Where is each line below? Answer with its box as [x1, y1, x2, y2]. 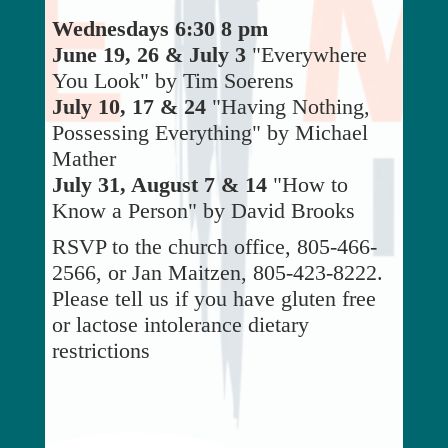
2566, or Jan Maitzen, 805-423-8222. [51, 260, 383, 286]
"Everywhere [245, 42, 367, 68]
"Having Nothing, [205, 94, 370, 120]
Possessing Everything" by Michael [51, 120, 368, 146]
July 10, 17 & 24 [51, 94, 206, 120]
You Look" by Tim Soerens [51, 68, 294, 94]
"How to [266, 172, 348, 198]
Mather [51, 146, 116, 172]
